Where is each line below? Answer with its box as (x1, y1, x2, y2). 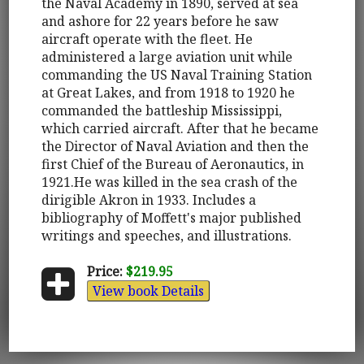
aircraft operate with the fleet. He (41, 29, 253, 48)
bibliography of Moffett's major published (41, 208, 302, 227)
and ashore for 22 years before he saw (41, 11, 279, 30)
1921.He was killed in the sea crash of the (41, 172, 298, 191)
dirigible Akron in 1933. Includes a (41, 190, 257, 209)
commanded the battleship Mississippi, (41, 101, 283, 119)
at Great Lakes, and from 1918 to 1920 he (41, 83, 296, 102)
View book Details (92, 281, 204, 300)
